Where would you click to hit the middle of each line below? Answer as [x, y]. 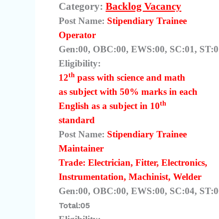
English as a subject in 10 [109, 106]
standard [77, 120]
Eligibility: [80, 63]
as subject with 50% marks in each [128, 91]
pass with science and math [130, 77]
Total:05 [74, 205]
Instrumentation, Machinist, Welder [130, 176]
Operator [77, 35]
